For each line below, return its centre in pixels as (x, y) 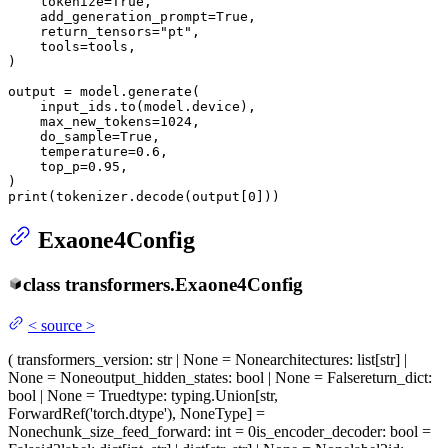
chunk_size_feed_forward (125, 431)
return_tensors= (84, 32)
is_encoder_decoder (319, 431)
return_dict (394, 377)
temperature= (72, 152)
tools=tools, (72, 47)
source (61, 325)
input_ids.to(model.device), (132, 107)
